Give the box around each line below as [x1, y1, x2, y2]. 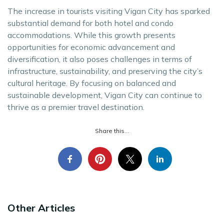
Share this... [95, 127, 129, 135]
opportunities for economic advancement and [7, 42, 175, 52]
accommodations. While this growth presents [7, 30, 175, 40]
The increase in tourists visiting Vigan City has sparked [7, 6, 210, 16]
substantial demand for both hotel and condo [7, 18, 173, 28]
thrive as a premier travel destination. [7, 102, 144, 112]
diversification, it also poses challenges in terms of [7, 54, 192, 64]
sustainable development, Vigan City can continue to [7, 90, 202, 100]
